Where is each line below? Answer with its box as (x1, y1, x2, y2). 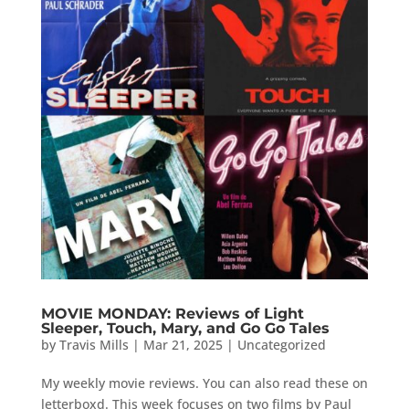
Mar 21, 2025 (142, 335, 223, 353)
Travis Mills (58, 335, 129, 353)
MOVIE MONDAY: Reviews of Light (40, 304, 304, 322)
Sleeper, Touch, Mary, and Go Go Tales (40, 319, 330, 337)
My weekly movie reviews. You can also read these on (40, 373, 368, 392)
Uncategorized (236, 335, 326, 353)
